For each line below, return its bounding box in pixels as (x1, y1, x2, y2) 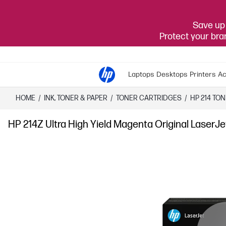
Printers (190, 70, 216, 79)
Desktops (156, 70, 188, 79)
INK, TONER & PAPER (44, 94, 107, 102)
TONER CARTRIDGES (116, 94, 182, 102)
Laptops (128, 70, 154, 79)
